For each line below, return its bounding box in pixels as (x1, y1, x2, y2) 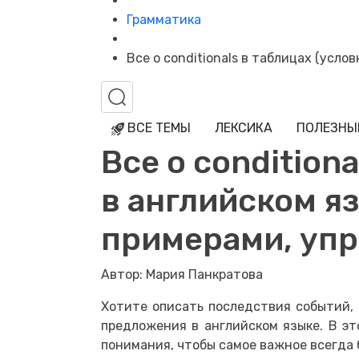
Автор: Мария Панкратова (101, 267, 263, 283)
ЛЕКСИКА (215, 120, 272, 136)
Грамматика (127, 12, 201, 28)
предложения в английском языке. (101, 318, 329, 334)
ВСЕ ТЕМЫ (124, 120, 191, 136)
